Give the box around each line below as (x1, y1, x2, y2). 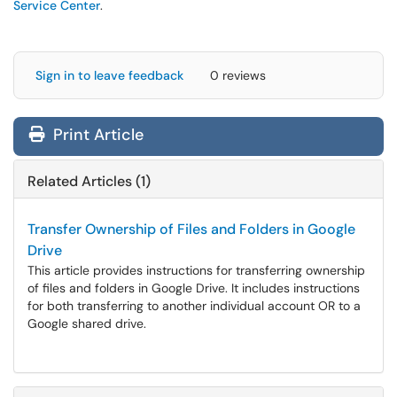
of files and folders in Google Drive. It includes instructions (27, 280, 360, 296)
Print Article (49, 124, 144, 145)
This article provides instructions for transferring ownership (27, 262, 365, 278)
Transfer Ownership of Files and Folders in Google (27, 220, 355, 238)
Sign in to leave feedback (35, 67, 183, 83)
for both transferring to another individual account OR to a (27, 298, 361, 314)
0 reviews (210, 67, 266, 83)
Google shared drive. (27, 315, 146, 331)
